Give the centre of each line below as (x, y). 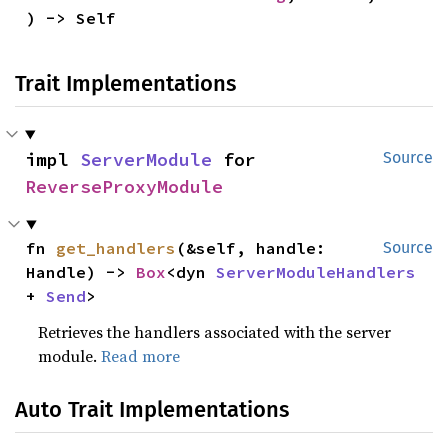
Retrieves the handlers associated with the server (215, 332)
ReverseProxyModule (124, 187)
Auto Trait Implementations (152, 410)
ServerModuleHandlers (316, 272)
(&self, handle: (251, 248)
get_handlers (116, 248)
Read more (141, 356)
